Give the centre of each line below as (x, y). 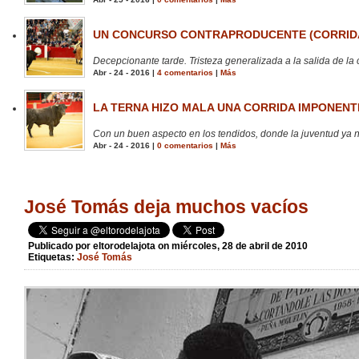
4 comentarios (185, 73)
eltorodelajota (124, 246)
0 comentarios (185, 146)
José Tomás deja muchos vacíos (166, 207)
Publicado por (61, 246)
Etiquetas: (52, 258)
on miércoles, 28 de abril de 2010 (233, 246)
